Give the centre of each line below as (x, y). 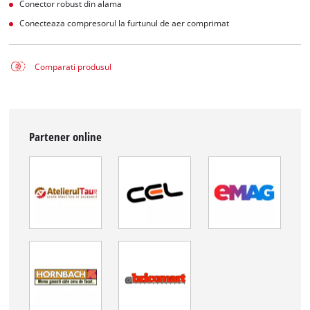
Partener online (66, 137)
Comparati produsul (73, 66)
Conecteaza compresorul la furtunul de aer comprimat (125, 23)
